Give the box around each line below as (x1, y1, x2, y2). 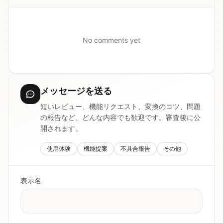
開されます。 (40, 124, 82, 132)
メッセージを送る (40, 86, 112, 96)
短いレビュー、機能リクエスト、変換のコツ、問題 (40, 102, 201, 111)
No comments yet (83, 36, 140, 44)
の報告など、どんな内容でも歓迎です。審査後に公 (40, 113, 201, 121)
